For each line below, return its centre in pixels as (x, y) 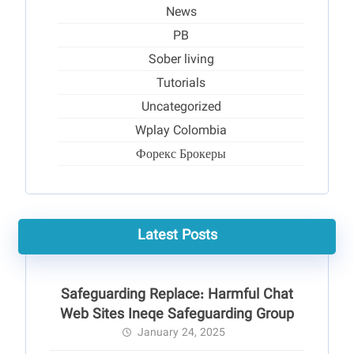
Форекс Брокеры (181, 155)
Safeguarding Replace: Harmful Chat (177, 296)
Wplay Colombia (181, 132)
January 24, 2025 (181, 333)
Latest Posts (177, 236)
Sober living (181, 60)
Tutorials (181, 84)
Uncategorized (181, 108)
